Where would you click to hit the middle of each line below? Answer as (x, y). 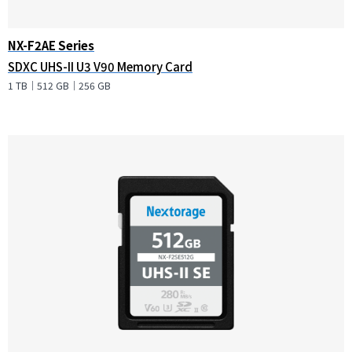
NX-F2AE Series (51, 46)
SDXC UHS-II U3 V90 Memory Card (100, 67)
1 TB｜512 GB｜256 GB (59, 86)
